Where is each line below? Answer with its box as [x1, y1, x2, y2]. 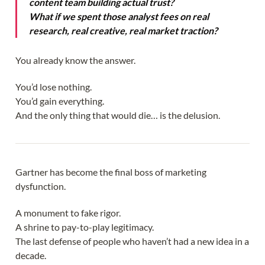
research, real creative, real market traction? [29, 25, 218, 37]
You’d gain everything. [15, 95, 104, 107]
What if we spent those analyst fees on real [29, 11, 209, 22]
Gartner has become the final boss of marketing [15, 166, 206, 177]
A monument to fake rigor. [15, 207, 121, 219]
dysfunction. [15, 180, 66, 192]
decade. [15, 250, 46, 261]
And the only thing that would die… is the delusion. [15, 109, 220, 121]
